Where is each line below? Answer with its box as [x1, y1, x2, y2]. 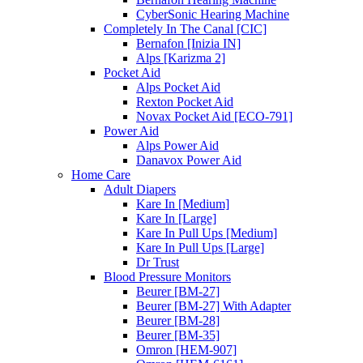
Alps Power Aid [136, 138, 219, 152]
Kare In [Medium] [136, 196, 229, 211]
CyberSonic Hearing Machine [136, 6, 289, 21]
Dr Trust [136, 254, 179, 269]
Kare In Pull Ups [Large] [136, 240, 264, 254]
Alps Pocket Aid [136, 79, 220, 94]
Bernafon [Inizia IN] [136, 36, 241, 50]
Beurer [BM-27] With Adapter [136, 298, 291, 313]
